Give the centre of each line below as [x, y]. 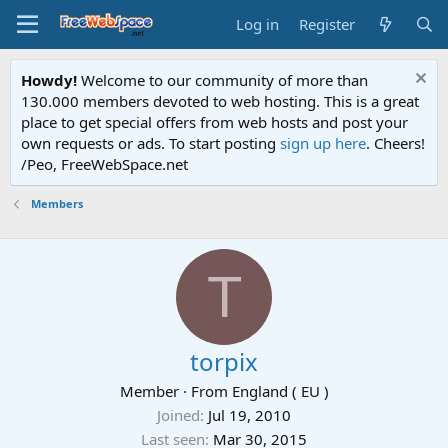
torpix [224, 361]
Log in [258, 24]
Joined [178, 415]
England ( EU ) [280, 391]
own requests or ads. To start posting [150, 143]
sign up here [323, 143]
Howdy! [49, 80]
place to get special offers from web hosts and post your [214, 122]
